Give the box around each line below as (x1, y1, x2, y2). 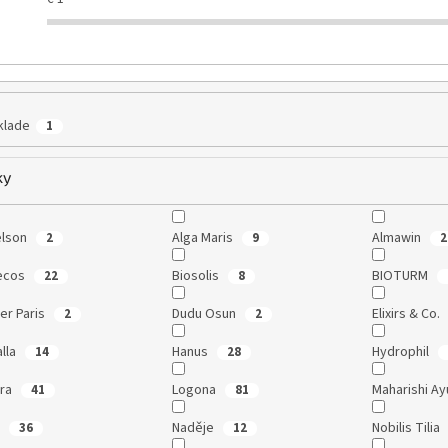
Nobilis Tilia (371, 418, 443, 439)
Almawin (371, 228, 424, 249)
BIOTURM (371, 266, 431, 287)
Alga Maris (171, 228, 236, 249)
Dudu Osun (171, 304, 239, 325)
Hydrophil (371, 342, 432, 363)
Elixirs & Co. (371, 304, 443, 325)
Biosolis (171, 266, 222, 287)
